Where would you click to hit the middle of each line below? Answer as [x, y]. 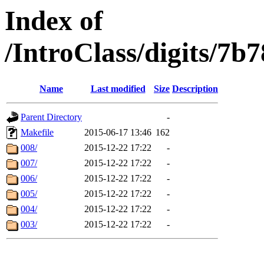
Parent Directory [51, 117]
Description [195, 89]
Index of [54, 21]
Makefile [37, 133]
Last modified [118, 89]
